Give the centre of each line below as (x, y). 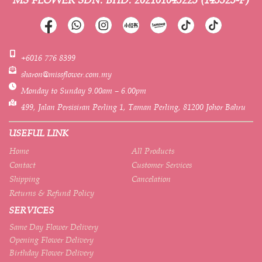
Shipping (25, 179)
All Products (153, 151)
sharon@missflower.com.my (67, 74)
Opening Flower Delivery (51, 239)
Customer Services (161, 165)
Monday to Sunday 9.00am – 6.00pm (84, 90)
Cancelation (151, 179)
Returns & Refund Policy (52, 193)
